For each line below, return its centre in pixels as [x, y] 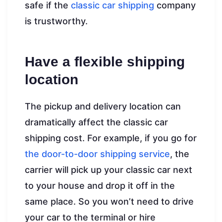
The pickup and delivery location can [103, 106]
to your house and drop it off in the [100, 185]
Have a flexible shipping [105, 61]
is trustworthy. [56, 21]
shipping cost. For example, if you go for [111, 138]
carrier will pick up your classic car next [109, 169]
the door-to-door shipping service [97, 154]
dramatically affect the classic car [96, 122]
